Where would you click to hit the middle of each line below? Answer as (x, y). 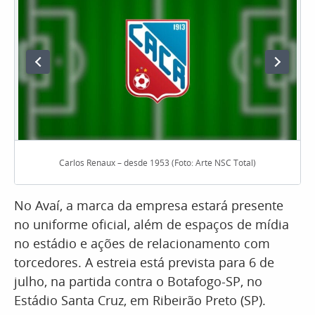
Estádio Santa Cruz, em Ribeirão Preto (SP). (140, 300)
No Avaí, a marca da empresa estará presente (149, 205)
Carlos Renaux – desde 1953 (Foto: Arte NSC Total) (157, 162)
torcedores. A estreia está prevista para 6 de (144, 262)
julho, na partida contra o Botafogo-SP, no (138, 281)
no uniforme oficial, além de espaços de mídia (152, 224)
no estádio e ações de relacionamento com (142, 243)
